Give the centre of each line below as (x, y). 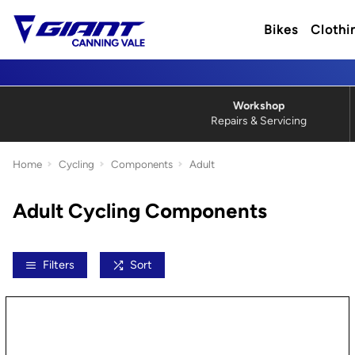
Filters (59, 265)
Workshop (259, 106)
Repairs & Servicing (259, 121)
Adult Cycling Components (140, 211)
